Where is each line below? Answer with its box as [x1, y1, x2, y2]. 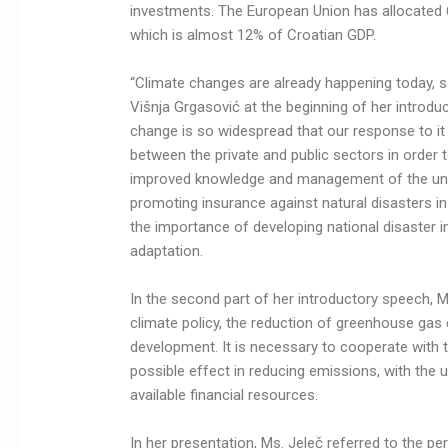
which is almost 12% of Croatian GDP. [130, 26, 377, 45]
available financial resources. [130, 386, 319, 405]
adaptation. [130, 242, 204, 261]
